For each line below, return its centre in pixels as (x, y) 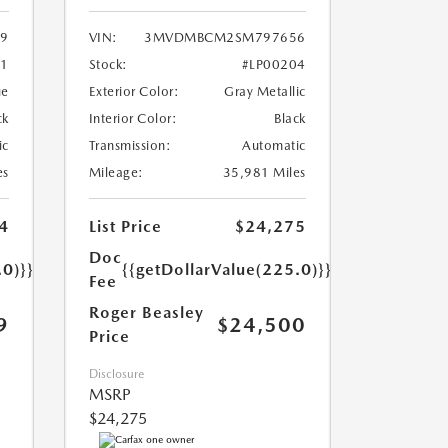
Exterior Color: (133, 92)
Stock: (108, 65)
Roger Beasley (146, 313)
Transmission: (129, 146)
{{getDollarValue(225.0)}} (226, 270)
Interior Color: (132, 119)
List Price (125, 227)
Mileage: (116, 173)
